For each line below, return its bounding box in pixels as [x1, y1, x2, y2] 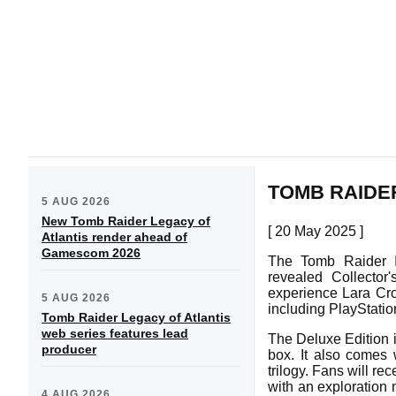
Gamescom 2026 [42, 245, 141, 260]
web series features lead [42, 325, 188, 340]
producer [42, 341, 96, 356]
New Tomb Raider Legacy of [42, 213, 210, 228]
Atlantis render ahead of [42, 229, 187, 244]
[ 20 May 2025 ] [268, 223, 363, 239]
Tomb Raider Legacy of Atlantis [42, 309, 231, 324]
